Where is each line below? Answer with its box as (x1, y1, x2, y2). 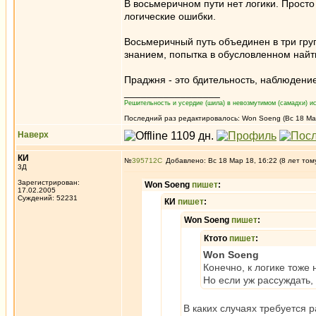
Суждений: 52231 (18, 194, 78, 202)
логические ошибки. (124, 11, 216, 22)
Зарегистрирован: (18, 178, 80, 186)
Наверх (18, 130, 49, 140)
